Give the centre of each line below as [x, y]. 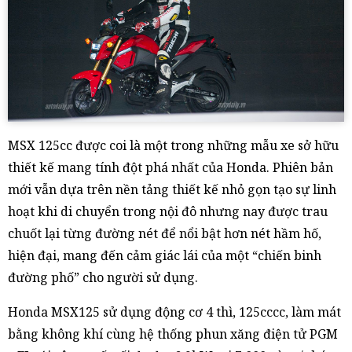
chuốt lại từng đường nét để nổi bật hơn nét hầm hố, [165, 234]
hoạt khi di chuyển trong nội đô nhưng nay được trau [168, 212]
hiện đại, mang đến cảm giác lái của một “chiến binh [165, 256]
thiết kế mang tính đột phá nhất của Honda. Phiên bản [170, 168]
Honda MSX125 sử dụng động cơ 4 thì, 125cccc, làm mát [174, 312]
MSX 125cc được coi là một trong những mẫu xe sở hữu [173, 146]
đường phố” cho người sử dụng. [103, 278]
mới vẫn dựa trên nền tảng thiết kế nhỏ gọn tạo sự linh [172, 190]
